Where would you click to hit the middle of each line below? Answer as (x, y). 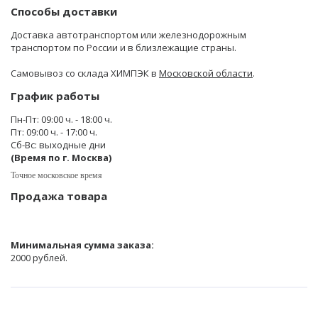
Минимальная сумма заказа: (82, 245)
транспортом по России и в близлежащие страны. (124, 48)
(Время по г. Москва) (61, 158)
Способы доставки (64, 12)
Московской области (206, 73)
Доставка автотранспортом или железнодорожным (128, 35)
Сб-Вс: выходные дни (58, 145)
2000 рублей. (39, 258)
